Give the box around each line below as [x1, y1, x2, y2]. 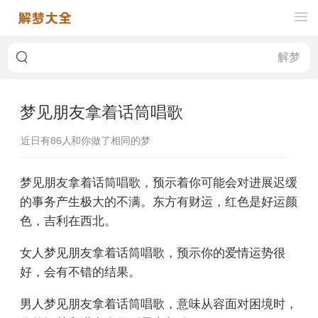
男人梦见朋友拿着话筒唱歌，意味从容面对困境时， [20, 294, 297, 312]
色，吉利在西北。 [20, 211, 116, 229]
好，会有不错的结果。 [20, 262, 141, 280]
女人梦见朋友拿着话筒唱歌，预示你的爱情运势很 [20, 243, 285, 261]
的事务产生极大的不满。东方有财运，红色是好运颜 [20, 192, 297, 209]
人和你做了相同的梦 [61, 135, 150, 146]
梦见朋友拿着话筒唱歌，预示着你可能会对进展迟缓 [20, 172, 297, 190]
